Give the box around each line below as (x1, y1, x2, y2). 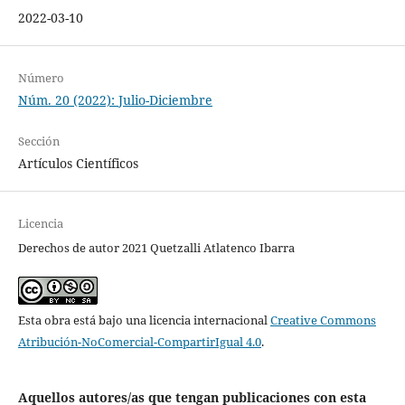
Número (17, 70, 64, 87)
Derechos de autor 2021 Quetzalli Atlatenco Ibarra (17, 240, 295, 257)
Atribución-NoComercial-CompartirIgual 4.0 (17, 334, 261, 351)
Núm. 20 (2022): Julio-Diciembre (17, 91, 212, 109)
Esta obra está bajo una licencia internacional (17, 312, 270, 329)
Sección (17, 133, 60, 150)
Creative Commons (269, 312, 376, 329)
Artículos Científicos (17, 155, 138, 173)
